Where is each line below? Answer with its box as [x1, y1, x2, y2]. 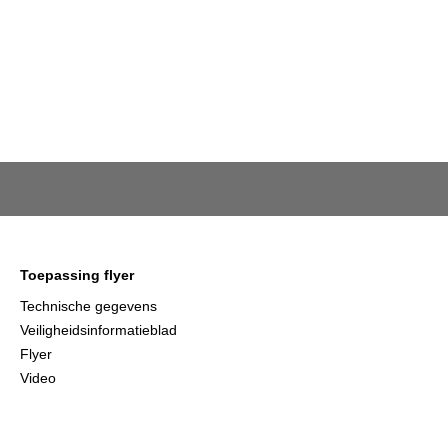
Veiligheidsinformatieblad [20, 322, 177, 338]
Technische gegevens [20, 298, 157, 314]
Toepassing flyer [20, 267, 134, 283]
